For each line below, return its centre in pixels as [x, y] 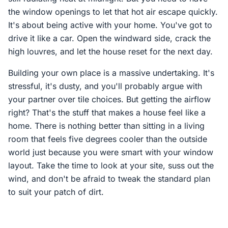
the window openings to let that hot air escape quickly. [113, 12]
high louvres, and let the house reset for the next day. [110, 51]
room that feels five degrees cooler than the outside [108, 139]
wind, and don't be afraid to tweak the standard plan [109, 179]
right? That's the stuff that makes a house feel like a [107, 112]
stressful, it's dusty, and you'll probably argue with [105, 86]
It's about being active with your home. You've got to [110, 25]
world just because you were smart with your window [111, 152]
